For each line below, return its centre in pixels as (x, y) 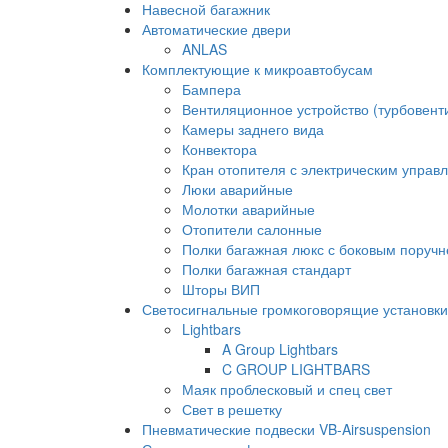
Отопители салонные (252, 229)
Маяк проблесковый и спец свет (287, 389)
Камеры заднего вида (253, 129)
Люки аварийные (237, 189)
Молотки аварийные (248, 209)
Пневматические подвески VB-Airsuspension (286, 429)
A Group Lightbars (280, 349)
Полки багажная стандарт (266, 269)
